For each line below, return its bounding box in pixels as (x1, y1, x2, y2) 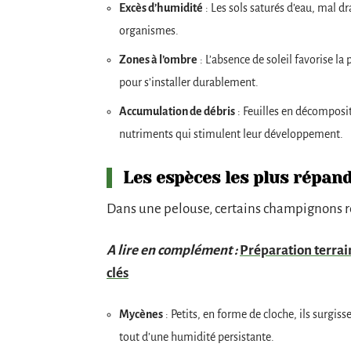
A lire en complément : (107, 242, 237, 258)
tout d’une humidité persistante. (119, 330, 274, 343)
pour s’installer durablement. (119, 75, 259, 89)
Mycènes (119, 307, 163, 320)
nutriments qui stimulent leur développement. (119, 127, 343, 140)
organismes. (119, 24, 179, 37)
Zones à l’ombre (119, 52, 197, 66)
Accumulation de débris (119, 104, 235, 118)
